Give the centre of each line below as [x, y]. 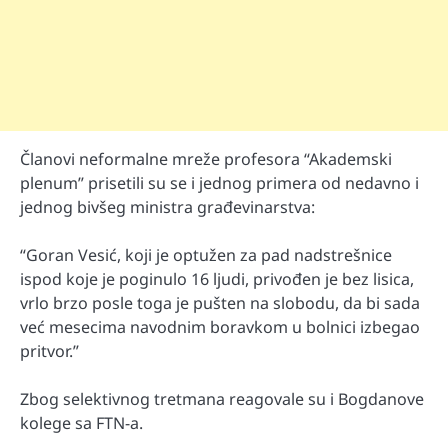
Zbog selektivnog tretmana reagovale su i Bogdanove [222, 399]
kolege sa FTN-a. [81, 423]
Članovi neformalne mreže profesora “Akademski [206, 158]
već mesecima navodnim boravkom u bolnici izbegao [220, 326]
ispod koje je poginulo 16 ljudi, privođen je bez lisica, [217, 278]
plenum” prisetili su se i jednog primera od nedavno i [219, 182]
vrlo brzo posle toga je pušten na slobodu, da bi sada [220, 302]
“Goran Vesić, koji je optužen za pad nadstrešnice [206, 254]
